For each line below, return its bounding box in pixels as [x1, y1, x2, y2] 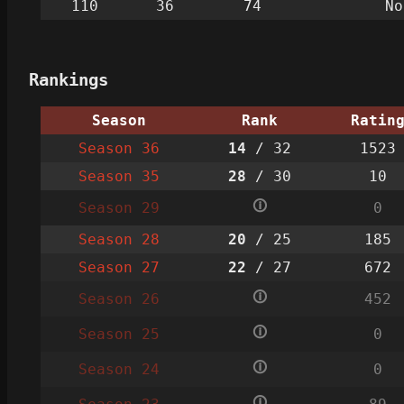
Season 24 [78, 360, 160, 378]
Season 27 [78, 258, 160, 276]
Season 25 [78, 325, 160, 343]
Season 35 [78, 167, 160, 185]
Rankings [29, 69, 108, 89]
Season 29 [78, 198, 160, 216]
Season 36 [78, 139, 160, 157]
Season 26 [78, 289, 160, 308]
